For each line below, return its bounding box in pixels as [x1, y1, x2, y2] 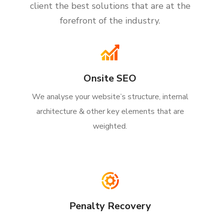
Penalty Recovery [69, 199, 151, 213]
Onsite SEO [83, 72, 137, 85]
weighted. [93, 121, 127, 132]
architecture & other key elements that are [36, 106, 184, 117]
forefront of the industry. [60, 15, 160, 27]
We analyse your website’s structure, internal [31, 91, 189, 102]
